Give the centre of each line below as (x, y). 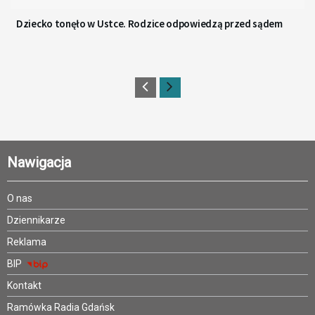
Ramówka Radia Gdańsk (61, 308)
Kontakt (24, 286)
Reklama (27, 242)
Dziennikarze (36, 220)
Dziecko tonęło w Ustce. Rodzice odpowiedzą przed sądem (149, 24)
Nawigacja (39, 163)
